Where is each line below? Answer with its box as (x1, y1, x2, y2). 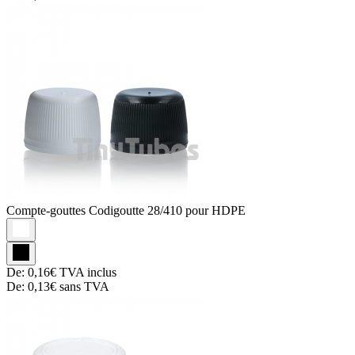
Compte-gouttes (6, 203, 89, 217)
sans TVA (56, 279, 109, 293)
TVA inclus (56, 265, 116, 279)
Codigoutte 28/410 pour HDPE (89, 203, 246, 217)
